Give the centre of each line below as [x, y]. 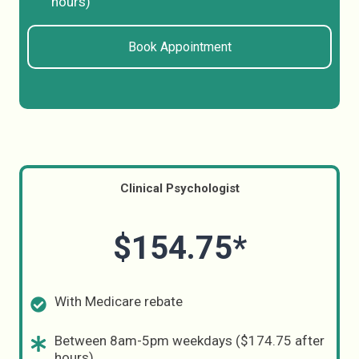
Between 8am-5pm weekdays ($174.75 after [190, 341]
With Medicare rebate [119, 301]
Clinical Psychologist [179, 188]
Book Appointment [179, 47]
